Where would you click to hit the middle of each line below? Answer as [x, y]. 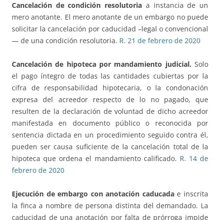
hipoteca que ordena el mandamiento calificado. [96, 159]
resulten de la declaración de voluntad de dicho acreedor [110, 111]
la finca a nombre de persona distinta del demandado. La [110, 206]
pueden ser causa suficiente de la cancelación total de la [110, 147]
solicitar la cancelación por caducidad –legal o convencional [110, 29]
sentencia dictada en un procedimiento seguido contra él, [110, 135]
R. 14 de [194, 159]
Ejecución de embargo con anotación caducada [93, 194]
